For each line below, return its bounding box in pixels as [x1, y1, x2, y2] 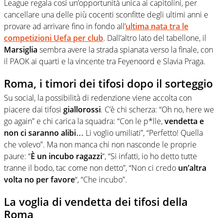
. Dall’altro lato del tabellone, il [103, 32, 206, 43]
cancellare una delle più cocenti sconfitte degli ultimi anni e [4, 9, 208, 20]
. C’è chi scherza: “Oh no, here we [101, 104, 214, 115]
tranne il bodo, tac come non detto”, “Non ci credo [4, 163, 178, 174]
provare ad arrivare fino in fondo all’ [4, 20, 126, 32]
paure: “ [4, 151, 31, 162]
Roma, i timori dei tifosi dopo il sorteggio [4, 75, 213, 91]
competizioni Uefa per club [4, 32, 103, 43]
